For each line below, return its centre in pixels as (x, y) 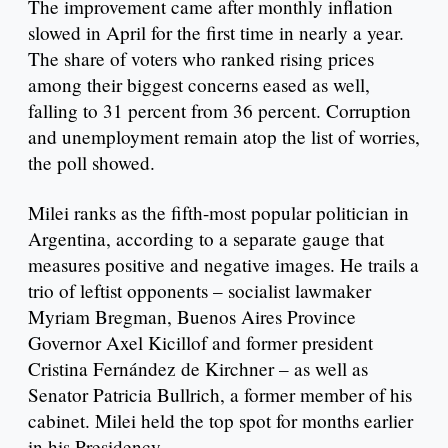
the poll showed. (91, 163)
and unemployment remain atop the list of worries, (224, 137)
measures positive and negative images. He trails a (223, 265)
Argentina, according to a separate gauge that (206, 239)
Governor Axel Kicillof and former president (200, 343)
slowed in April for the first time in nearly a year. (216, 33)
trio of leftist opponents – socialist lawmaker (199, 291)
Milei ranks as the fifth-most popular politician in (218, 213)
